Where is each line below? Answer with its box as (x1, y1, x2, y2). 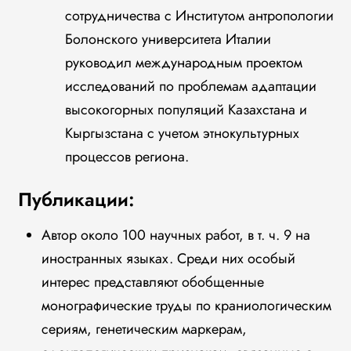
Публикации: (17, 186, 135, 213)
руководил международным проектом (64, 52, 302, 73)
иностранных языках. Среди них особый (41, 248, 295, 269)
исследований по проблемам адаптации (64, 76, 317, 96)
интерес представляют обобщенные (41, 272, 264, 292)
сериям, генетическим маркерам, (41, 319, 247, 339)
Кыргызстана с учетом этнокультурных (64, 123, 299, 143)
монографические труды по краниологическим (41, 295, 331, 316)
